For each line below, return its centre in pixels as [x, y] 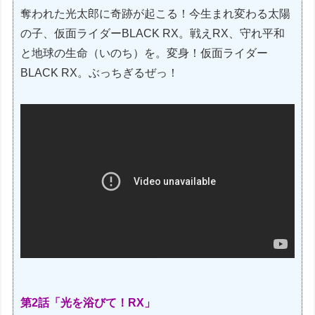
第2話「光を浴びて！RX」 [88, 303]
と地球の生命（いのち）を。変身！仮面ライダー [144, 53]
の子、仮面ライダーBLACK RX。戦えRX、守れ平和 [153, 33]
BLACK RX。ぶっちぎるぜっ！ [100, 72]
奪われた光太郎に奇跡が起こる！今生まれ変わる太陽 [156, 13]
